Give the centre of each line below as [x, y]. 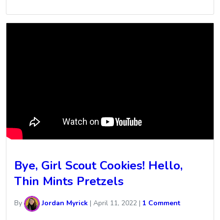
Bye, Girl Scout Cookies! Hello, [98, 165]
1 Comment [161, 203]
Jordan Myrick [64, 203]
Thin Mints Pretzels [69, 181]
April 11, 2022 [115, 203]
